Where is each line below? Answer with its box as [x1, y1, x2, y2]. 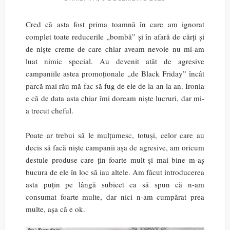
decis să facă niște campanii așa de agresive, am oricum [26, 142, 204, 152]
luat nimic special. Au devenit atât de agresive [26, 56, 204, 66]
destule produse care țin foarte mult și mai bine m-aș [26, 155, 204, 165]
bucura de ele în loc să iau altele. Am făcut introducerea [26, 167, 204, 177]
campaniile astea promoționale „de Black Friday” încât [26, 68, 204, 79]
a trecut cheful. [26, 105, 73, 116]
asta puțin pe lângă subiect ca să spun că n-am [26, 179, 204, 189]
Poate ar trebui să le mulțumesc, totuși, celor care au [26, 130, 204, 140]
